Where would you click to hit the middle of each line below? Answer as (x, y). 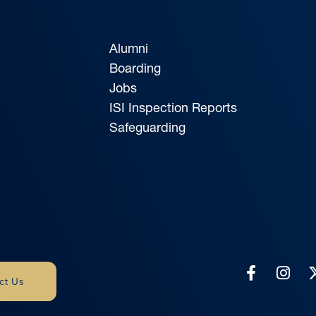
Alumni (129, 48)
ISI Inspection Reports (174, 107)
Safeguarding (148, 127)
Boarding (135, 68)
